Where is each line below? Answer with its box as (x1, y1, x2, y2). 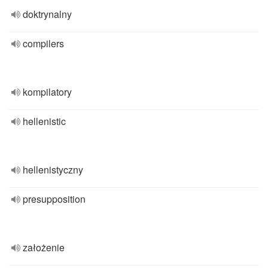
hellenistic (23, 114, 66, 128)
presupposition (23, 192, 86, 206)
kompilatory (23, 85, 72, 99)
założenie (23, 240, 65, 254)
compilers (23, 36, 64, 50)
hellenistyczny (23, 163, 83, 176)
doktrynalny (23, 7, 72, 21)
